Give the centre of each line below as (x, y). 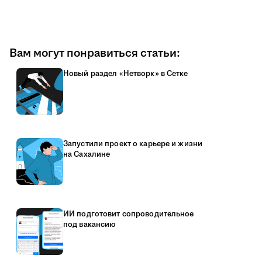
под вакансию (89, 225)
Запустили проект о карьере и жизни (133, 144)
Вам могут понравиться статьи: (95, 54)
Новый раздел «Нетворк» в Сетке (126, 74)
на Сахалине (87, 155)
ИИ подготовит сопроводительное (129, 214)
